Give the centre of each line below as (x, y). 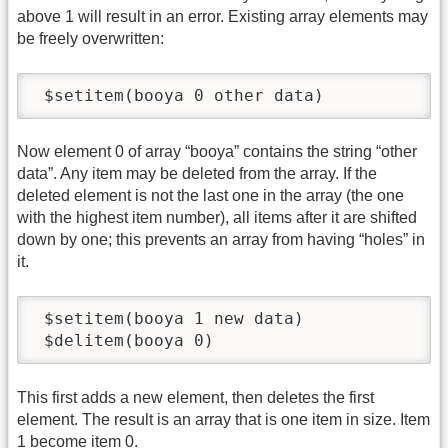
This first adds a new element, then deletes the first (195, 397)
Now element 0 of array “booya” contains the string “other (217, 152)
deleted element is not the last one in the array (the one (210, 196)
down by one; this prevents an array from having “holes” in (221, 240)
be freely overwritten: (90, 39)
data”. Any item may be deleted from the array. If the (197, 174)
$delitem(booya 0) (124, 341)
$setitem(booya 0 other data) (179, 95)
